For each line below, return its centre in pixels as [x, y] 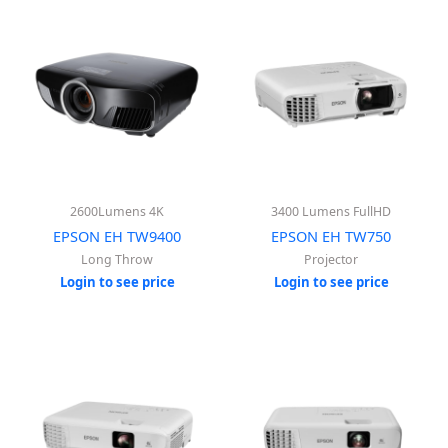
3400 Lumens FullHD [331, 211]
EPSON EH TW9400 [117, 235]
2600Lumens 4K [117, 211]
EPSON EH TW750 [331, 235]
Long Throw [117, 260]
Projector [331, 260]
